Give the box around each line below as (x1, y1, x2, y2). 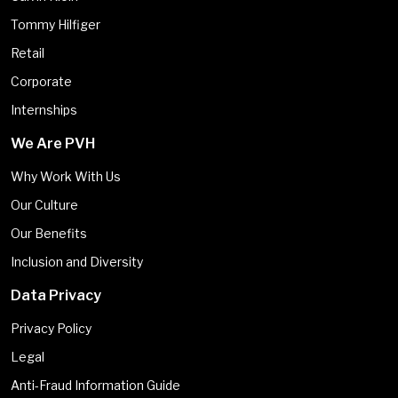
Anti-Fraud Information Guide (11, 377, 180, 393)
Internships (11, 101, 77, 117)
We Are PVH (11, 134, 95, 152)
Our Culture (11, 196, 78, 212)
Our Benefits (11, 225, 87, 241)
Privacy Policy (11, 320, 92, 336)
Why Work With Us (11, 168, 121, 184)
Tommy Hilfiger (11, 16, 100, 32)
